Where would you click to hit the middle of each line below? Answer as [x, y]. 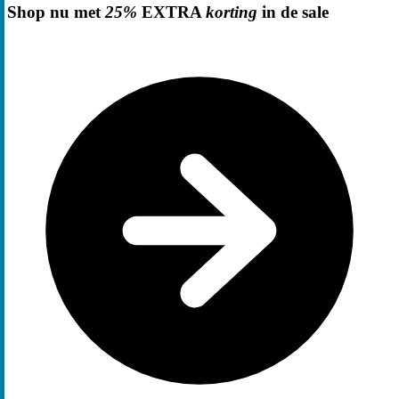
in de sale [293, 12]
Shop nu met [56, 12]
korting [232, 12]
